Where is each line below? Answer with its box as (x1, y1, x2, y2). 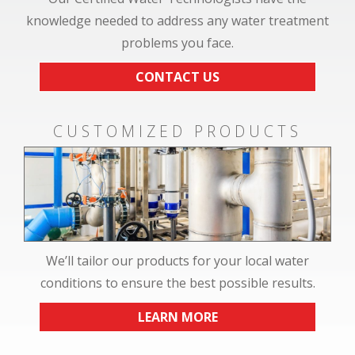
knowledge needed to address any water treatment (26, 12, 329, 29)
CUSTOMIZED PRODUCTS (53, 120, 302, 142)
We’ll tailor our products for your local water (46, 252, 309, 269)
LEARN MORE (137, 308, 218, 326)
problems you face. (121, 34, 234, 52)
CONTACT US (136, 68, 219, 86)
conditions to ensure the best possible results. (40, 274, 315, 292)
